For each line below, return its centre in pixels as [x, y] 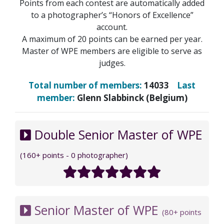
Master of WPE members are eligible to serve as [112, 51]
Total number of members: [86, 85]
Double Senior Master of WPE [117, 134]
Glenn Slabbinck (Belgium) [132, 97]
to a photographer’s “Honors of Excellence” [112, 15]
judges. [112, 63]
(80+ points [182, 212]
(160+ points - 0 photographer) [74, 155]
